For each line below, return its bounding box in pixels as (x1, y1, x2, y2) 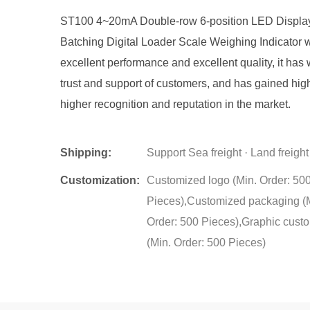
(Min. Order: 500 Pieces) (147, 237, 266, 249)
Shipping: (60, 147, 112, 159)
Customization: (60, 174, 140, 187)
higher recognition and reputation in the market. (60, 98, 291, 111)
